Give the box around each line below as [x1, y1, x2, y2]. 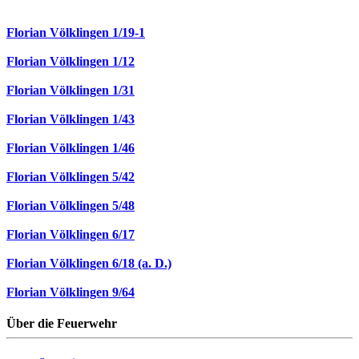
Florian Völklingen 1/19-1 [6, 25, 145, 39]
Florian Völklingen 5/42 [6, 169, 135, 184]
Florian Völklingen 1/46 [6, 140, 135, 155]
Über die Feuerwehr [6, 317, 117, 330]
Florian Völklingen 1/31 [6, 83, 135, 97]
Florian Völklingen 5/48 [6, 198, 135, 212]
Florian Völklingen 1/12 [6, 54, 135, 68]
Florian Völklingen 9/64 [6, 284, 135, 299]
